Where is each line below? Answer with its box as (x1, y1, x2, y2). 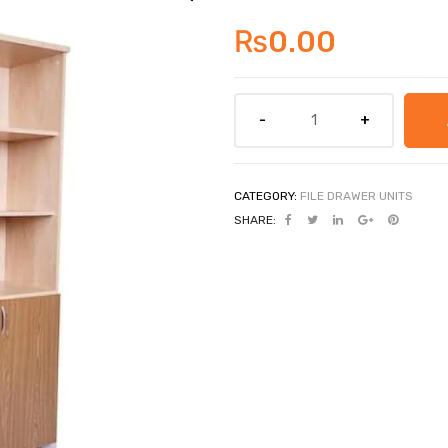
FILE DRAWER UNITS (300, 188, 413, 203)
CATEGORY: (234, 188, 300, 203)
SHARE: (234, 212, 276, 227)
